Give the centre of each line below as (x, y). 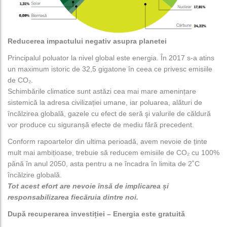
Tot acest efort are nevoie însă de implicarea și (88, 186)
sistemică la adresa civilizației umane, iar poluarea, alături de (105, 103)
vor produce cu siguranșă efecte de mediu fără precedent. (101, 125)
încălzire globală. (35, 175)
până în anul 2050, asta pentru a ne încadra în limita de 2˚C (104, 164)
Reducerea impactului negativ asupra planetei (87, 41)
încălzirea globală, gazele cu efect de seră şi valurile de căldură (109, 114)
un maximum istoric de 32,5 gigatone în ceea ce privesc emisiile (110, 69)
